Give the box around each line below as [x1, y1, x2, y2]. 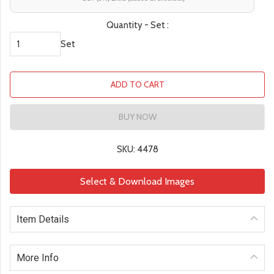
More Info [17, 252, 59, 264]
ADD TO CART [110, 79, 165, 91]
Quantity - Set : [106, 20, 169, 31]
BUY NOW [118, 111, 157, 123]
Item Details [17, 213, 69, 226]
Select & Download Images [80, 176, 194, 188]
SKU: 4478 [116, 144, 158, 155]
